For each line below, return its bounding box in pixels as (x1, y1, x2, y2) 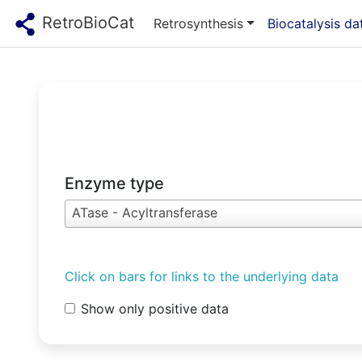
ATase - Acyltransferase (72, 204, 217, 221)
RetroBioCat (37, 13, 134, 32)
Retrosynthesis (154, 15, 243, 32)
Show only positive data (81, 301, 229, 318)
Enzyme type (65, 174, 164, 194)
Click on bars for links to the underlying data (65, 268, 339, 285)
